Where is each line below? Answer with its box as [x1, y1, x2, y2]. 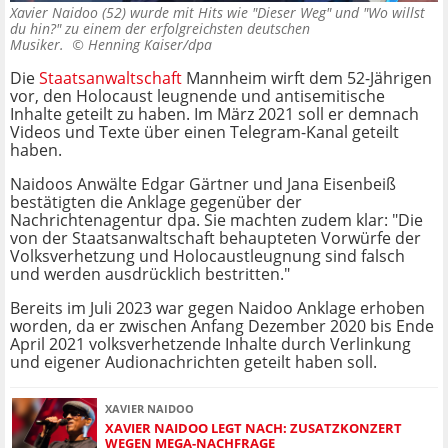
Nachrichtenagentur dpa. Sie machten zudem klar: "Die [10, 209, 423, 232]
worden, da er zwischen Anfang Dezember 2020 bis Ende [10, 315, 434, 338]
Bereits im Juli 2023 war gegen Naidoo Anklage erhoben [10, 297, 425, 320]
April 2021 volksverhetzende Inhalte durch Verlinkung [10, 333, 411, 356]
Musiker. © [10, 35, 88, 55]
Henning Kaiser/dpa [88, 35, 212, 55]
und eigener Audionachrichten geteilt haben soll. [10, 351, 377, 374]
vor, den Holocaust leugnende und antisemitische [10, 85, 385, 108]
